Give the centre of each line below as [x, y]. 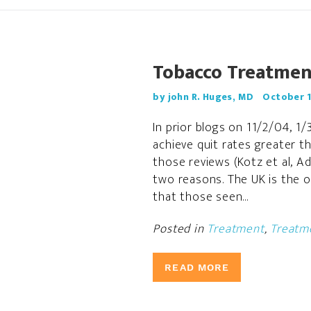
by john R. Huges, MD [203, 97]
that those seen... [201, 197]
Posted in [180, 229]
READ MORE [197, 267]
